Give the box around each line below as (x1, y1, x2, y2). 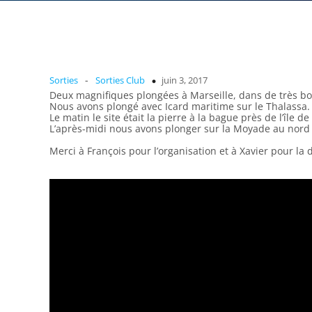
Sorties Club (95, 74, 145, 86)
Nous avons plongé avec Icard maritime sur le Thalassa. (49, 100, 310, 113)
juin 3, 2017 (162, 74, 208, 86)
